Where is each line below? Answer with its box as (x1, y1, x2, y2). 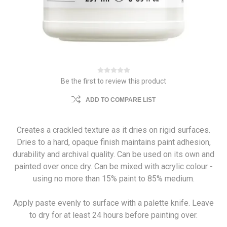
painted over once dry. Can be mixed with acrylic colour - (14, 162, 213, 172)
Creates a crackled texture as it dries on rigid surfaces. (17, 125, 210, 135)
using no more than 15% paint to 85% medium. (32, 174, 195, 184)
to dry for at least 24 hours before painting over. (29, 210, 198, 220)
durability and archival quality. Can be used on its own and (13, 149, 214, 160)
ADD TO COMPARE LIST (86, 96, 156, 104)
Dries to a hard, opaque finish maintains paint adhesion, (16, 137, 211, 147)
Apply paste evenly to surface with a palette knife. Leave (13, 198, 214, 208)
